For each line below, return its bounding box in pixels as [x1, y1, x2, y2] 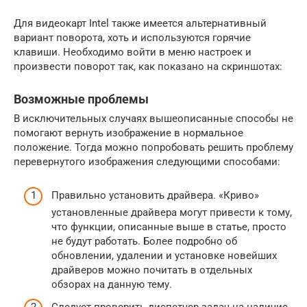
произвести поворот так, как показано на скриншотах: [14, 60, 282, 73]
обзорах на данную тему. [51, 278, 172, 291]
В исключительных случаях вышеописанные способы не [14, 112, 293, 125]
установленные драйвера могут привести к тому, [51, 206, 292, 219]
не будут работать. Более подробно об [51, 234, 237, 247]
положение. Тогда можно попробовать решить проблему [14, 141, 293, 153]
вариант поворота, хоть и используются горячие [14, 32, 251, 44]
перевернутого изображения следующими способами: [14, 156, 280, 168]
